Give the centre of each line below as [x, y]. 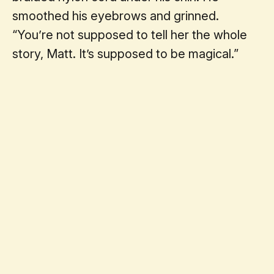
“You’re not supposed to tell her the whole [130, 35]
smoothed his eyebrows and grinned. [116, 16]
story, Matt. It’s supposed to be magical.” [125, 54]
